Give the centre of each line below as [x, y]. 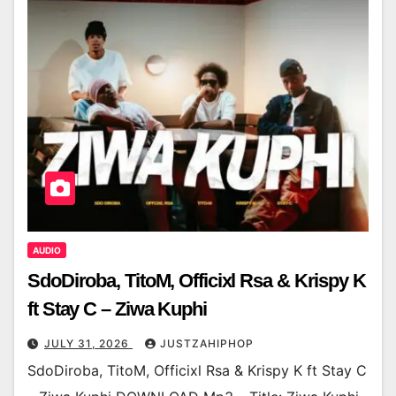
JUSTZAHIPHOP [207, 344]
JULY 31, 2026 [88, 344]
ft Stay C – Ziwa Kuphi [117, 309]
